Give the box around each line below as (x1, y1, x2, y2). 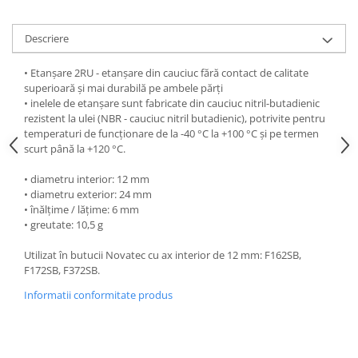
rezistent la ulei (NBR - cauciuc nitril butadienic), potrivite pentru (24, 110, 325, 125)
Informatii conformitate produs (24, 287, 173, 302)
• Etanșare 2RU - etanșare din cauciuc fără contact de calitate (24, 65, 308, 80)
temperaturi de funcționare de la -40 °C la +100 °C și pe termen (24, 125, 319, 141)
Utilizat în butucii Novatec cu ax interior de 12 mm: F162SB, (24, 247, 301, 262)
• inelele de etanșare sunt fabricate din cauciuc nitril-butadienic (24, 95, 320, 110)
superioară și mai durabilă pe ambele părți (24, 80, 223, 95)
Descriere (25, 30, 69, 46)
